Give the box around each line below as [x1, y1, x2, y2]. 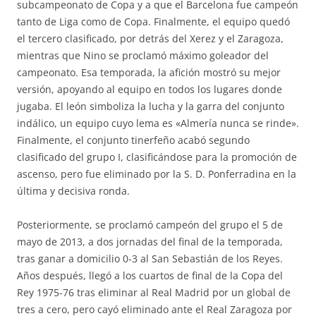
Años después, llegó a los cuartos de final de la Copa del [17, 269, 283, 282]
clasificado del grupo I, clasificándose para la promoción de [17, 150, 297, 164]
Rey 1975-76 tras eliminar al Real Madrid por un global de [17, 286, 291, 299]
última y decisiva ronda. [17, 184, 130, 197]
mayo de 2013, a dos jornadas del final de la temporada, [17, 235, 283, 248]
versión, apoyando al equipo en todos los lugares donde [17, 83, 282, 96]
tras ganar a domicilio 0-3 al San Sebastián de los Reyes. [17, 252, 283, 265]
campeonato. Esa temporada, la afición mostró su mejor [17, 66, 281, 79]
